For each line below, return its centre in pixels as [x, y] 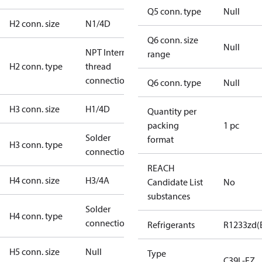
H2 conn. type [36, 66]
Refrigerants [171, 225]
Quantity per [172, 111]
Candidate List [175, 182]
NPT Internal [110, 52]
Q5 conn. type [174, 11]
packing [163, 125]
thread [98, 66]
